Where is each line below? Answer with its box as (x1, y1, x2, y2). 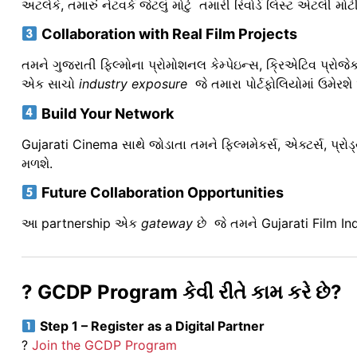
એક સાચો (22, 76, 79, 92)
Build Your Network (37, 104, 174, 122)
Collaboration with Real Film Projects (37, 25, 297, 43)
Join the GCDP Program (32, 336, 177, 353)
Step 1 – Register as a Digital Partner (40, 317, 265, 334)
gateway (141, 214, 193, 231)
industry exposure (79, 76, 187, 92)
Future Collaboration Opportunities (37, 183, 284, 201)
